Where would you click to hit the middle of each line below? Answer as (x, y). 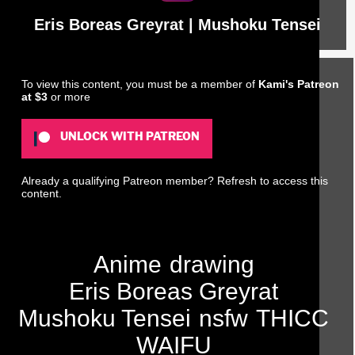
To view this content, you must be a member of (140, 84)
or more (71, 97)
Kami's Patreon (299, 84)
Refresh (237, 181)
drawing (212, 264)
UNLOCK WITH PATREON (129, 137)
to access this (293, 181)
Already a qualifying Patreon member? (120, 181)
